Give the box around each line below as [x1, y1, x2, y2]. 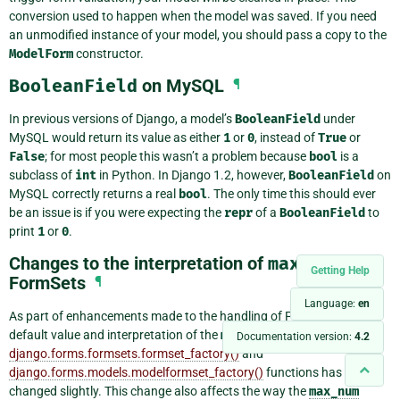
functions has [263, 364, 342, 379]
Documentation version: [237, 330, 354, 343]
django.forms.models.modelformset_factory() [9, 364, 263, 379]
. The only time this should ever [207, 186, 376, 201]
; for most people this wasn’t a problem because [45, 148, 309, 163]
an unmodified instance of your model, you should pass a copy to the [9, 27, 387, 42]
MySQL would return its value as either [9, 129, 223, 145]
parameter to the [271, 327, 366, 342]
